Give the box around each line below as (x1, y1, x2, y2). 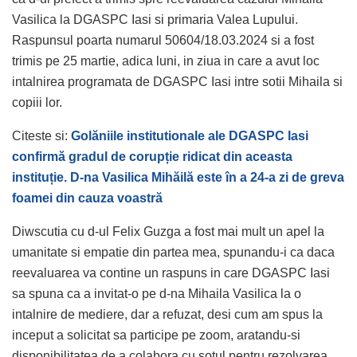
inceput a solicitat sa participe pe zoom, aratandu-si (12, 328, 300, 342)
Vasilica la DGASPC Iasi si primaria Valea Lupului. (12, 12, 298, 26)
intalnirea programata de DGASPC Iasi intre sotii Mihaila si (12, 74, 343, 88)
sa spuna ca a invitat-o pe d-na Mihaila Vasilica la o (12, 286, 301, 300)
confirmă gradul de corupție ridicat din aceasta (12, 149, 292, 163)
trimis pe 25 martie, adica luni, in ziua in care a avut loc (12, 53, 320, 68)
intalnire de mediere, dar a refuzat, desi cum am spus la (12, 307, 323, 321)
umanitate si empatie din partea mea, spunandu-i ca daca (12, 245, 335, 259)
